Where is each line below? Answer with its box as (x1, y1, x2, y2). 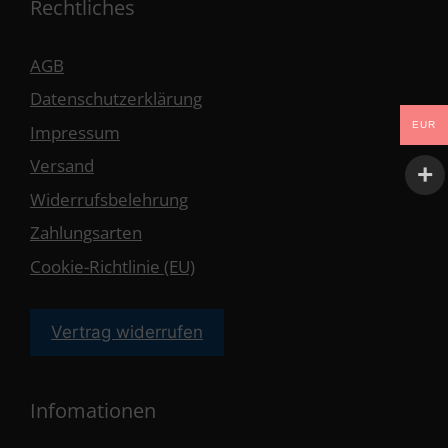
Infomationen (30, 396, 156, 424)
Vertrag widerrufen (51, 321, 203, 342)
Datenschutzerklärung (30, 87, 202, 111)
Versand (30, 154, 94, 178)
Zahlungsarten (30, 221, 142, 245)
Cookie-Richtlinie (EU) (30, 254, 195, 278)
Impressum (30, 120, 120, 144)
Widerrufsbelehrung (30, 187, 188, 211)
